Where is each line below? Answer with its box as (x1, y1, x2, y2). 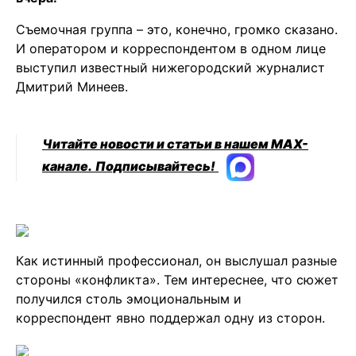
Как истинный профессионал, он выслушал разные (16, 253, 337, 269)
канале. (42, 158, 92, 175)
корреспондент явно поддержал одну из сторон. (16, 310, 325, 327)
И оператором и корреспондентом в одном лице (16, 41, 326, 57)
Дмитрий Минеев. (16, 79, 128, 95)
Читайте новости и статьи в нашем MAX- (42, 136, 308, 153)
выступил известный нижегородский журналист (16, 60, 325, 76)
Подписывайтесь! (95, 158, 215, 175)
